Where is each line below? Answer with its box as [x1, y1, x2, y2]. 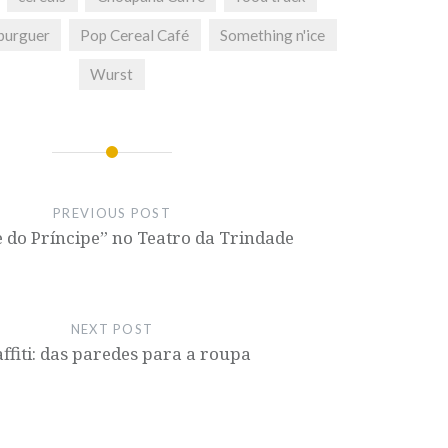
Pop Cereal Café [80, 26, 190, 45]
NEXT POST [70, 320, 154, 337]
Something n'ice [220, 26, 326, 45]
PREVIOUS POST [53, 204, 171, 221]
